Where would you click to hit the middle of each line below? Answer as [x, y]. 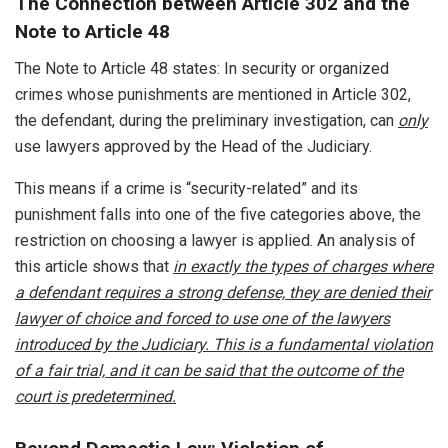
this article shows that [94, 266]
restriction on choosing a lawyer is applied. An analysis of [215, 240]
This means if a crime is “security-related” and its [186, 188]
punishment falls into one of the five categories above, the [218, 214]
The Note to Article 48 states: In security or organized [202, 68]
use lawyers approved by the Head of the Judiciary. [193, 146]
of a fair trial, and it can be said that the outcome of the [209, 370]
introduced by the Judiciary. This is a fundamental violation [224, 344]
